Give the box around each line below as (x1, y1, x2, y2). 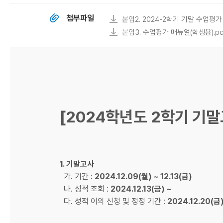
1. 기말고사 (60, 159, 94, 169)
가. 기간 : (60, 171, 95, 181)
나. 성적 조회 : (60, 184, 109, 194)
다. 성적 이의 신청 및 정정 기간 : (60, 196, 167, 206)
